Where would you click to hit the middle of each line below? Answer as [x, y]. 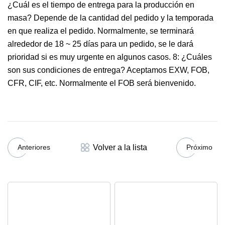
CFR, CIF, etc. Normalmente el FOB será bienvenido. [102, 83]
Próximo [199, 147]
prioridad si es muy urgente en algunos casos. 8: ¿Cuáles [110, 57]
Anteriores [34, 147]
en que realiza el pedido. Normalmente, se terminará [101, 31]
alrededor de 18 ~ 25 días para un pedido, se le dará [100, 44]
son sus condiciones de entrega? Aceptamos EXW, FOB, [108, 70]
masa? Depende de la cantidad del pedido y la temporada [110, 18]
